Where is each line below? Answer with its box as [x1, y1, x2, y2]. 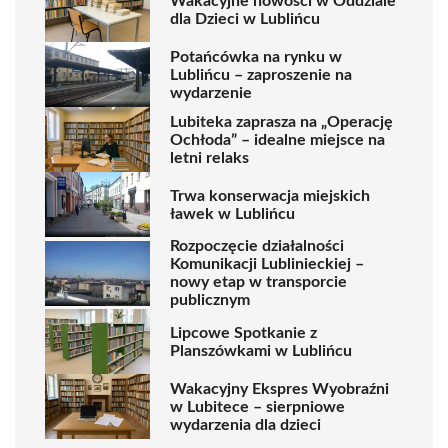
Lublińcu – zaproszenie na [170, 66, 352, 83]
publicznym [170, 292, 250, 308]
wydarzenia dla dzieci [170, 416, 321, 433]
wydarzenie [170, 84, 252, 101]
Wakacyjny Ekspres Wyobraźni [170, 380, 389, 397]
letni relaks [170, 149, 249, 166]
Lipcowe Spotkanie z [170, 324, 317, 341]
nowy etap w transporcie [170, 274, 347, 290]
